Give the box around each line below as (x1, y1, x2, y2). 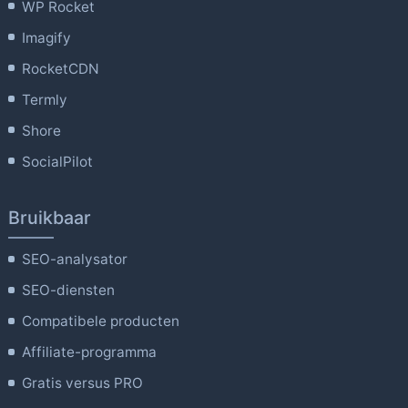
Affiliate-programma (22, 343, 158, 362)
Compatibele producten (22, 312, 180, 331)
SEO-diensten (22, 281, 116, 300)
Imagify (22, 28, 72, 46)
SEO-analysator (22, 250, 128, 269)
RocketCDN (22, 59, 100, 77)
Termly (22, 90, 68, 108)
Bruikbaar (7, 207, 91, 229)
